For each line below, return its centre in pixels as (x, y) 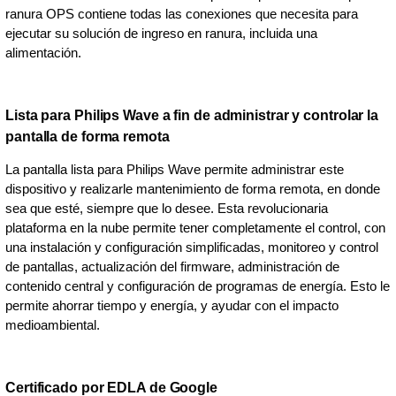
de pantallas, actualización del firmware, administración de (172, 266)
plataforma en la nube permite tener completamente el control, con (195, 227)
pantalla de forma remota (88, 136)
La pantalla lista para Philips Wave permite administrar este (175, 169)
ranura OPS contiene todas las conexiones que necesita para (182, 13)
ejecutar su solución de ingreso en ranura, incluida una (161, 33)
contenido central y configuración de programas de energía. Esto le (198, 286)
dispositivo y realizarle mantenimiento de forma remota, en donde (193, 188)
